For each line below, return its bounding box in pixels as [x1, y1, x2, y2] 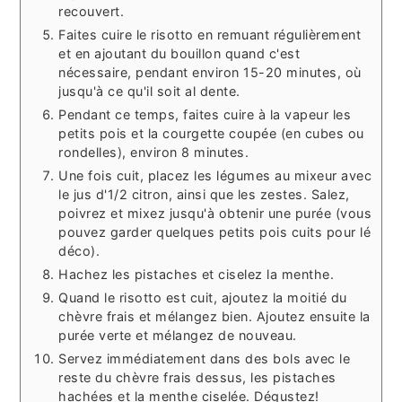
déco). [58, 242, 100, 258]
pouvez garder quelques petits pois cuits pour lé [58, 223, 371, 240]
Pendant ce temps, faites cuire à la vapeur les [58, 106, 352, 122]
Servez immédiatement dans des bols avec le [58, 350, 351, 366]
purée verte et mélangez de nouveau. [58, 327, 297, 343]
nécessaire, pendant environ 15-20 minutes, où [58, 64, 362, 80]
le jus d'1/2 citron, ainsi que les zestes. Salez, [58, 186, 350, 202]
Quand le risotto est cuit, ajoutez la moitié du [58, 289, 347, 305]
